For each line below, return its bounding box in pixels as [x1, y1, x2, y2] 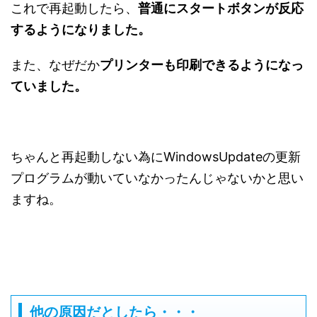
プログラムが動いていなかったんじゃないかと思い [11, 170, 304, 185]
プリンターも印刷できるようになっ [100, 57, 304, 72]
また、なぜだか [11, 57, 100, 72]
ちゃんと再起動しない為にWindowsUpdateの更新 [11, 149, 301, 164]
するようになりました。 [11, 21, 151, 37]
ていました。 [11, 78, 87, 93]
